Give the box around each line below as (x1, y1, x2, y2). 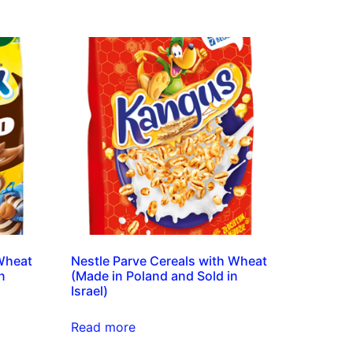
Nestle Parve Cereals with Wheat (71, 252, 268, 269)
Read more (71, 318, 136, 335)
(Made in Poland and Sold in (71, 267, 239, 284)
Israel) (71, 282, 109, 299)
